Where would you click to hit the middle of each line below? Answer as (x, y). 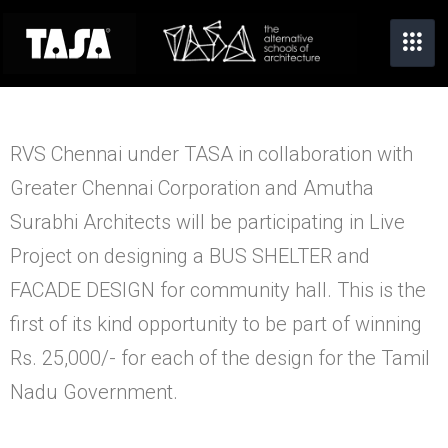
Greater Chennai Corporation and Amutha (192, 187)
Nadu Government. (94, 391)
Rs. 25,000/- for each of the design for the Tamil (220, 357)
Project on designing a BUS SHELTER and (190, 255)
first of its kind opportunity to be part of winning (216, 323)
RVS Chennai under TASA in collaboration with (214, 153)
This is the (381, 289)
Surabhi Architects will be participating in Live (207, 221)
